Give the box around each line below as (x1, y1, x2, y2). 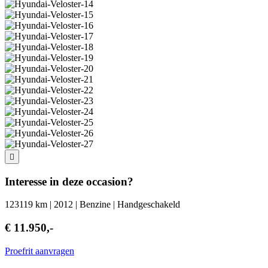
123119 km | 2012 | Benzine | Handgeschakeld (5, 199, 180, 210)
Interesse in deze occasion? (5, 175, 133, 188)
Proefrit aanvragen (5, 245, 74, 256)
